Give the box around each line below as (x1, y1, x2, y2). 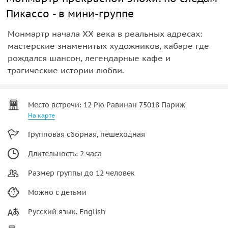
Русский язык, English (28, 207, 105, 216)
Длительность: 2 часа (28, 149, 102, 158)
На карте (28, 111, 55, 119)
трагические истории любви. (8, 65, 124, 75)
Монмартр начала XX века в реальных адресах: (8, 28, 202, 39)
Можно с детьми (28, 187, 87, 197)
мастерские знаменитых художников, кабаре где (8, 40, 209, 51)
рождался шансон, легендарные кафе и (8, 52, 170, 63)
